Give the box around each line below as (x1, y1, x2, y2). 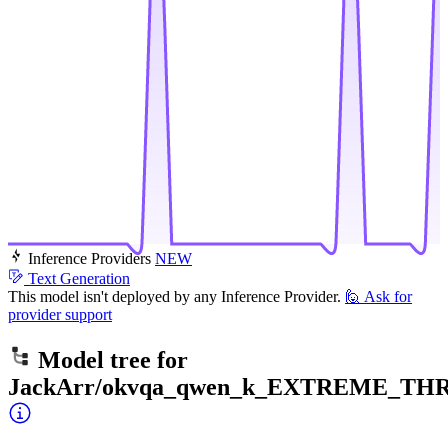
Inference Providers (28, 250, 151, 268)
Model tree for (32, 347, 188, 374)
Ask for (364, 288, 412, 306)
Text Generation (28, 270, 130, 288)
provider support (8, 306, 112, 324)
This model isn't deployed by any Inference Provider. (8, 288, 341, 306)
